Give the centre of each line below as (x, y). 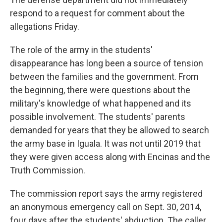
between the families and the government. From (104, 77)
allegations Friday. (45, 27)
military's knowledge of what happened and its (101, 103)
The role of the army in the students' (81, 50)
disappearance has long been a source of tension (107, 63)
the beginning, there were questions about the (100, 90)
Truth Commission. (48, 170)
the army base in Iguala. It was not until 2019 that (105, 143)
